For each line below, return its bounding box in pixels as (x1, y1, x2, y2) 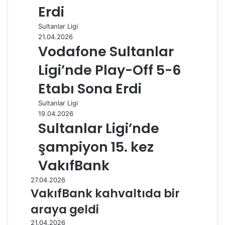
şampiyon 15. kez (38, 138, 154, 156)
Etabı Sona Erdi (38, 79, 142, 98)
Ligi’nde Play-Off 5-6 (38, 61, 181, 79)
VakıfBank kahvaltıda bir (31, 185, 180, 201)
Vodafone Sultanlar (38, 42, 174, 61)
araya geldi (31, 201, 99, 217)
